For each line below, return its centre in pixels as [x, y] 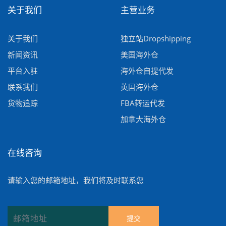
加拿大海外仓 [143, 119]
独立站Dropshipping [156, 38]
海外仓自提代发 [147, 71]
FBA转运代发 [143, 103]
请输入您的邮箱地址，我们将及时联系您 [76, 180]
